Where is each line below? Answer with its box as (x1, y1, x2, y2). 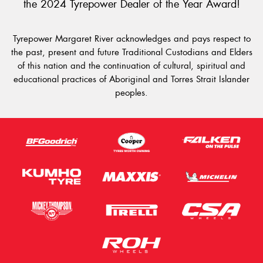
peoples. (115, 86, 148, 99)
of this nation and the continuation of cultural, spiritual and (18, 59, 245, 72)
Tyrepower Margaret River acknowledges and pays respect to (12, 32, 251, 45)
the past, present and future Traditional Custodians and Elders (11, 46, 252, 58)
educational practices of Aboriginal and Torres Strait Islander (14, 73, 249, 85)
